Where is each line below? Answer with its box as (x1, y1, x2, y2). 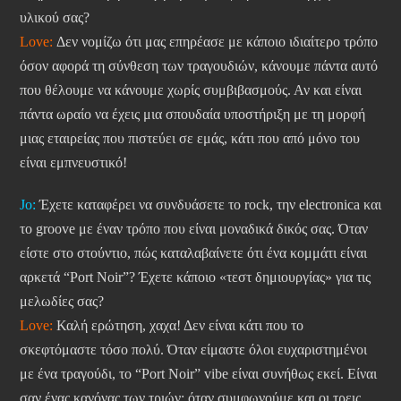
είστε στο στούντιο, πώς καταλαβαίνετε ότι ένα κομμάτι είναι (20, 245, 367, 261)
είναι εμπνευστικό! (20, 155, 127, 171)
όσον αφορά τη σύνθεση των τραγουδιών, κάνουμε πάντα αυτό (20, 58, 378, 74)
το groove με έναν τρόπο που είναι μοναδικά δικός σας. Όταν (20, 221, 368, 237)
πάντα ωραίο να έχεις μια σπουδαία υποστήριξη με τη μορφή (20, 107, 365, 123)
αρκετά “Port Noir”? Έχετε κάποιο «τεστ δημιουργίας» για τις (20, 269, 371, 286)
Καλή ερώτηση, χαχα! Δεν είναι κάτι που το (53, 318, 303, 334)
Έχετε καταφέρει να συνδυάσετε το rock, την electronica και (36, 197, 381, 213)
